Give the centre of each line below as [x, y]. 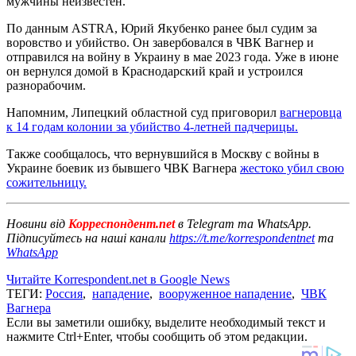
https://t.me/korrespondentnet [242, 238]
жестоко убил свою [292, 168]
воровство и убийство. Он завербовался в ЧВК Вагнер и [160, 42]
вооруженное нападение [225, 293]
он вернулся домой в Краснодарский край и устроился [155, 71]
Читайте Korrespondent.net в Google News [118, 279]
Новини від [36, 223]
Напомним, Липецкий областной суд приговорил [143, 112]
